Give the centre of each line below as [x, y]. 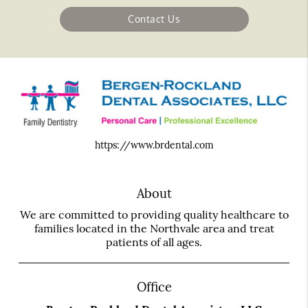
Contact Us [154, 19]
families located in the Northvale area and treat [154, 228]
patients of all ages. [154, 242]
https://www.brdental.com [154, 145]
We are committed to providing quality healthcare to [154, 214]
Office [154, 287]
